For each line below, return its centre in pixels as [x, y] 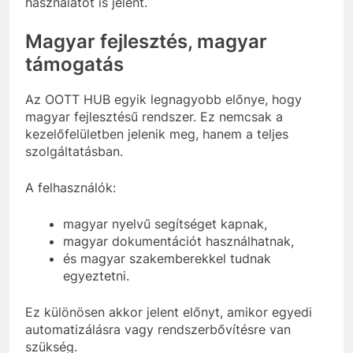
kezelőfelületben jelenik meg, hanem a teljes [157, 134]
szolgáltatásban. [74, 152]
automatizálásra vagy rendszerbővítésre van [158, 330]
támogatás [74, 64]
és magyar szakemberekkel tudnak [167, 259]
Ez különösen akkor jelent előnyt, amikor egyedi [169, 312]
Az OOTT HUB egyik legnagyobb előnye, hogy [163, 100]
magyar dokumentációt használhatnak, [178, 242]
